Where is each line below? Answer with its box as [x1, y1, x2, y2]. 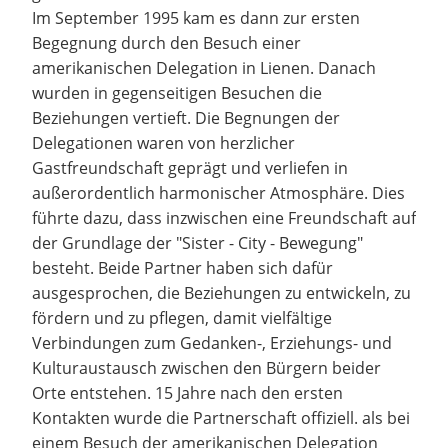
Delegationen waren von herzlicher [32, 132, 295, 154]
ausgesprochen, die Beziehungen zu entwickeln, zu [32, 282, 411, 304]
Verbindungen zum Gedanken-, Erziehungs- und [32, 332, 392, 354]
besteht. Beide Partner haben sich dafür [32, 257, 333, 279]
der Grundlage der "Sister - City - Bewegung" [32, 232, 363, 254]
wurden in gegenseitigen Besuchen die [32, 82, 322, 104]
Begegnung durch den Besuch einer [32, 32, 301, 54]
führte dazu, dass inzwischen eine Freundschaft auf [32, 207, 416, 229]
